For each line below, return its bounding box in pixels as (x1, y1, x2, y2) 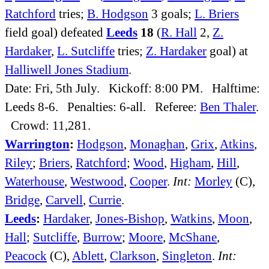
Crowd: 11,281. (5, 118, 91, 132)
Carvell (46, 192, 83, 207)
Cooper (130, 174, 167, 188)
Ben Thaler (200, 99, 256, 113)
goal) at (207, 43, 248, 58)
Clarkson (110, 248, 156, 262)
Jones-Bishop (95, 211, 165, 225)
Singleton (162, 248, 212, 262)
